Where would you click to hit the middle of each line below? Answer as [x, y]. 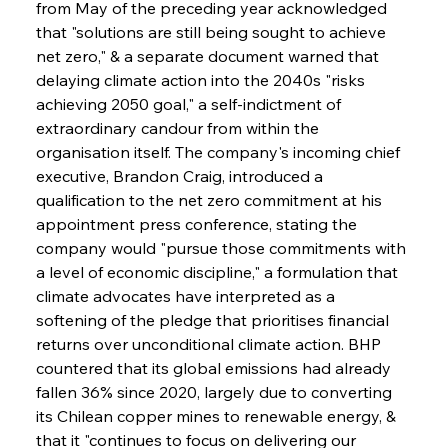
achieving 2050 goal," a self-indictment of [190, 103]
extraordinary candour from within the [179, 127]
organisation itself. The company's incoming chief [219, 151]
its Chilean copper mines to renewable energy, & [217, 415]
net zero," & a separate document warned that [209, 55]
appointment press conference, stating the [198, 223]
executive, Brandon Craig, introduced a [181, 175]
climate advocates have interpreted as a [187, 295]
